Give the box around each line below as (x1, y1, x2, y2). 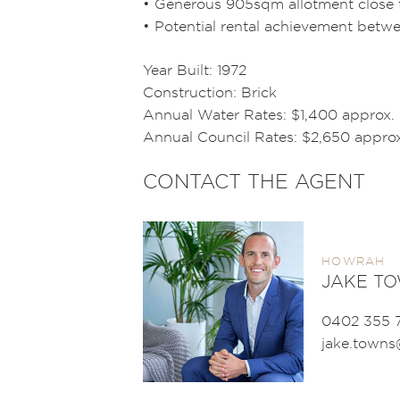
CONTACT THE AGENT (143, 168, 365, 193)
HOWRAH (321, 253, 386, 268)
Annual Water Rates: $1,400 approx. (143, 104, 395, 123)
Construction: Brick (143, 82, 277, 101)
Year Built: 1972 (143, 60, 246, 79)
